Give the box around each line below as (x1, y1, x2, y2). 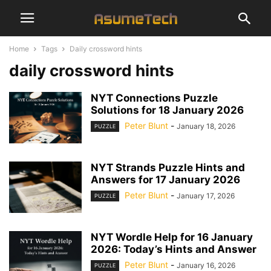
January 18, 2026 (177, 122, 235, 131)
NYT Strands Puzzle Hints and (91, 162, 245, 174)
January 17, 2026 (177, 191, 235, 200)
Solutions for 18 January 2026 (91, 104, 244, 116)
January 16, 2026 (177, 261, 235, 270)
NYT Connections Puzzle (91, 92, 218, 104)
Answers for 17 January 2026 (91, 174, 240, 186)
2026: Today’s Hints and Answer (91, 243, 256, 255)
